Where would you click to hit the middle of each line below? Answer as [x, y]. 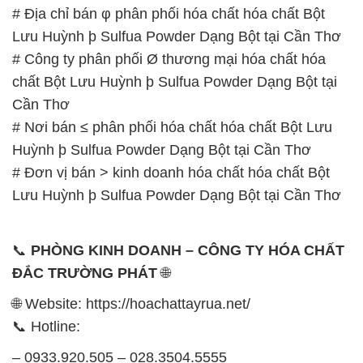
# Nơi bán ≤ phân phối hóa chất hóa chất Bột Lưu [172, 28]
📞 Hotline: [46, 227]
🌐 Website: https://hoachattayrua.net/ [131, 205]
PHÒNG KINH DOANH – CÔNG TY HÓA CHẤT [188, 151]
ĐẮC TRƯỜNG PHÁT [85, 174]
